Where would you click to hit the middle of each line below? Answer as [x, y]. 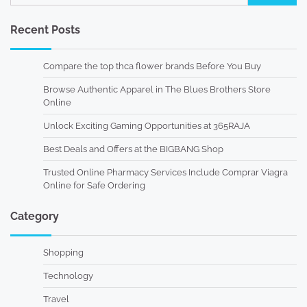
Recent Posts [45, 30]
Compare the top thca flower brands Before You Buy [152, 66]
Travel [56, 299]
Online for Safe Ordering [94, 186]
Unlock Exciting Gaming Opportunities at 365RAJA [147, 126]
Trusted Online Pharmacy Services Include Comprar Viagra [165, 173]
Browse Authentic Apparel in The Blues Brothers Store [157, 90]
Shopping [63, 253]
